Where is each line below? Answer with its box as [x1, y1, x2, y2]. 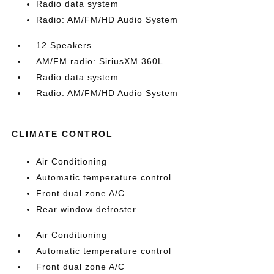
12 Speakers [36, 40, 92, 50]
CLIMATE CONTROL [12, 129, 114, 139]
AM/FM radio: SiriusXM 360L [36, 56, 164, 66]
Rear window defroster [36, 204, 137, 214]
